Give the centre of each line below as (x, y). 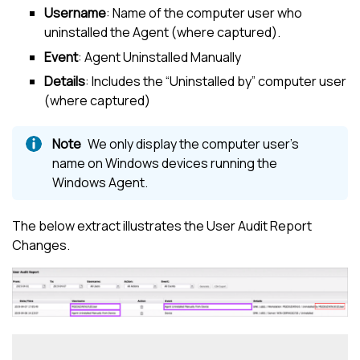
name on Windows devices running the (165, 163)
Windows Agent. (100, 182)
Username (75, 13)
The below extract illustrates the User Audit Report (162, 225)
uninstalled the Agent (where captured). (162, 33)
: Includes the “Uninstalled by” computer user (216, 81)
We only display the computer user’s (193, 143)
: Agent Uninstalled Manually (160, 57)
